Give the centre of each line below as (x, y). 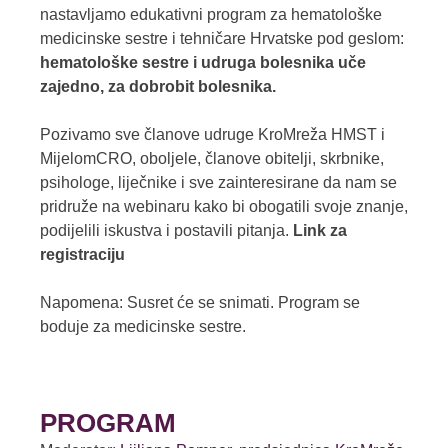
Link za (320, 230)
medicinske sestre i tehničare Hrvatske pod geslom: (222, 38)
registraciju (82, 254)
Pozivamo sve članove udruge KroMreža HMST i (212, 134)
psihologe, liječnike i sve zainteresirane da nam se (218, 182)
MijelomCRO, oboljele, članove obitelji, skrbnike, (212, 158)
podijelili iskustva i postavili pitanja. (166, 230)
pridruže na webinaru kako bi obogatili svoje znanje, (224, 206)
